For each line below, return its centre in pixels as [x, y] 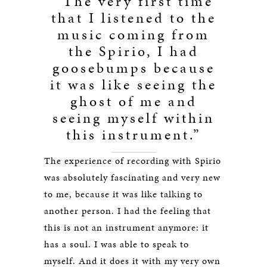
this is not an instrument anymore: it [126, 227]
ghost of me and [133, 101]
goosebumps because [133, 68]
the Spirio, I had [133, 51]
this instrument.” [133, 135]
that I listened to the [133, 18]
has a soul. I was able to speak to [117, 244]
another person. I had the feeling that [128, 211]
